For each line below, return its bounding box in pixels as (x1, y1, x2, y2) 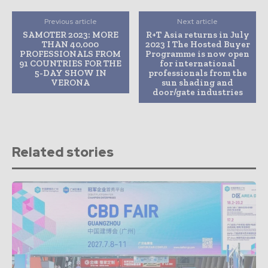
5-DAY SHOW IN (34, 68, 106, 79)
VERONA (51, 77, 90, 89)
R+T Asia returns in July (145, 29, 249, 41)
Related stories (12, 144, 114, 162)
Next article (177, 17, 218, 27)
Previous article (44, 17, 97, 27)
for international (159, 58, 236, 69)
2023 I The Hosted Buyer (145, 39, 250, 50)
